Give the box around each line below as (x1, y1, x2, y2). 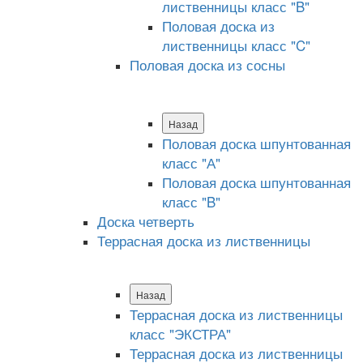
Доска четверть (97, 210, 194, 231)
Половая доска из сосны (130, 53, 285, 75)
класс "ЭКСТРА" (130, 322, 231, 344)
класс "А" (162, 152, 220, 173)
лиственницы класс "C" (162, 34, 310, 55)
